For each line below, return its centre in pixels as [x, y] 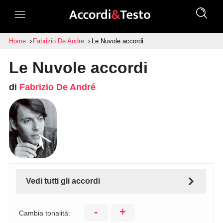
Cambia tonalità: [44, 213]
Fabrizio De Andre [59, 41]
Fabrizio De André [57, 87]
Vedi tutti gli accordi [63, 181]
